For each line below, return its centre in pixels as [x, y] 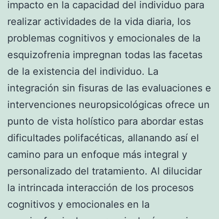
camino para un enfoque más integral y [97, 154]
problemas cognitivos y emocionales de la [104, 38]
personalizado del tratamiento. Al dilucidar [105, 171]
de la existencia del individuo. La [83, 71]
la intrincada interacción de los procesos [100, 187]
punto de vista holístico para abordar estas [105, 121]
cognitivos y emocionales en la [78, 204]
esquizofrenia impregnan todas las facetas [105, 55]
